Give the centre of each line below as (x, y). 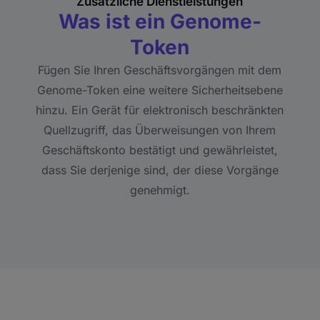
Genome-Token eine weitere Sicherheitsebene (160, 90)
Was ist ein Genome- (160, 21)
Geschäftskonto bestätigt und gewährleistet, (160, 150)
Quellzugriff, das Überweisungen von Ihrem (160, 130)
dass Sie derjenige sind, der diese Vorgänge (160, 170)
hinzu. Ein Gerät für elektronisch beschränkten (160, 110)
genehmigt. (160, 190)
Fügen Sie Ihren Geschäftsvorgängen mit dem (160, 70)
